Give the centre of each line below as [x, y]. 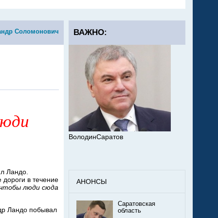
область [129, 211]
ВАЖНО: [90, 32]
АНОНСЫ [91, 182]
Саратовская [136, 204]
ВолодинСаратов [96, 137]
